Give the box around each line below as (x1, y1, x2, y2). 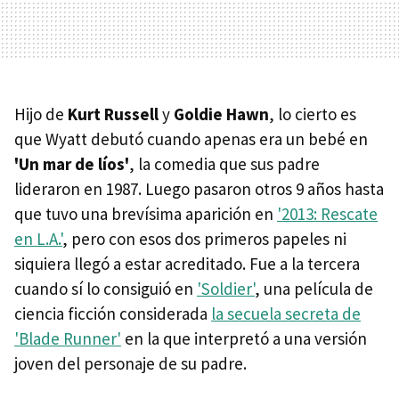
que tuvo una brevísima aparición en (14, 203, 277, 225)
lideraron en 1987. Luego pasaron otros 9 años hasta (14, 178, 384, 200)
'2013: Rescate (277, 203, 378, 225)
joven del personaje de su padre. (14, 353, 247, 375)
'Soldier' (197, 278, 255, 300)
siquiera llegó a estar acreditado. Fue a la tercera (14, 253, 360, 275)
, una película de (255, 278, 373, 300)
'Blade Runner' (14, 328, 121, 350)
